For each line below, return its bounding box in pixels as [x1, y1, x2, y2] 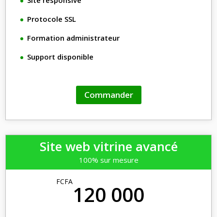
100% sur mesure [78, 155, 139, 165]
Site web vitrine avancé [39, 138, 178, 155]
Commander [84, 89, 133, 100]
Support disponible [27, 51, 94, 62]
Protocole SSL [27, 14, 77, 24]
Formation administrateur [27, 32, 120, 43]
